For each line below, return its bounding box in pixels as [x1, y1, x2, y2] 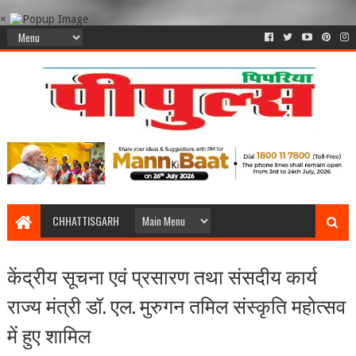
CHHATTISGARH [52, 212, 119, 230]
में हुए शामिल [6, 319, 91, 350]
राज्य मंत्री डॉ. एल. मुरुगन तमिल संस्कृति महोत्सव [6, 290, 346, 320]
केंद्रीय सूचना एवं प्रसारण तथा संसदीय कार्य [6, 261, 317, 291]
